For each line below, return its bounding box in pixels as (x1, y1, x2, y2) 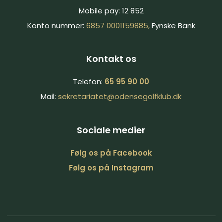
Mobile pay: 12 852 (78, 5, 144, 16)
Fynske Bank (151, 20, 195, 31)
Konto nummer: (27, 20, 86, 31)
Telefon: (73, 76, 105, 87)
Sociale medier (77, 123, 145, 136)
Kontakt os (86, 53, 136, 65)
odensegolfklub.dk (114, 91, 181, 102)
